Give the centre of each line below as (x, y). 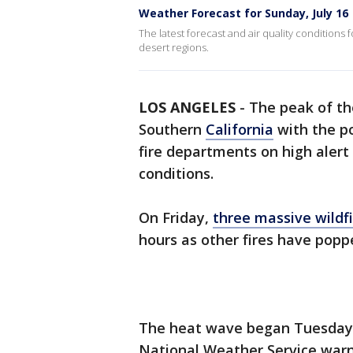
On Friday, (176, 217)
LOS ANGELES (187, 107)
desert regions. (174, 47)
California (240, 129)
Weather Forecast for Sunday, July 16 (243, 13)
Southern (172, 129)
